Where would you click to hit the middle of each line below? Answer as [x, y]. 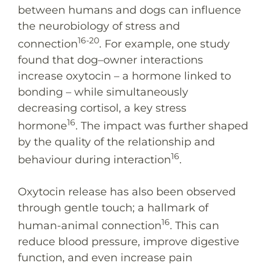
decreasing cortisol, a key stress [102, 108]
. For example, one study [164, 44]
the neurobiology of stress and [99, 26]
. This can [194, 225]
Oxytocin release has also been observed [127, 191]
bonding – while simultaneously [103, 92]
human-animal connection [90, 225]
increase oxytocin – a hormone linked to [124, 76]
